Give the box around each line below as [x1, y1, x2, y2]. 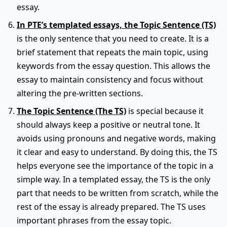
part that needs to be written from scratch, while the [17, 187, 218, 199]
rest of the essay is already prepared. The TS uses [17, 201, 206, 212]
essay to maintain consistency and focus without [17, 73, 203, 85]
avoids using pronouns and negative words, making [17, 132, 216, 144]
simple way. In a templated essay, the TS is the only [17, 173, 210, 185]
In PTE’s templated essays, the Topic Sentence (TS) [17, 19, 216, 30]
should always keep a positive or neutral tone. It [17, 119, 200, 130]
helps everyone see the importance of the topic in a [17, 160, 213, 171]
